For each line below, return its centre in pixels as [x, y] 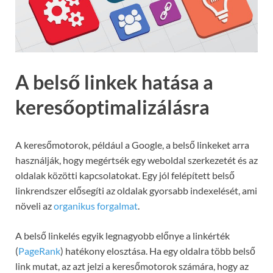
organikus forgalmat [96, 206]
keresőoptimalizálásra [112, 107]
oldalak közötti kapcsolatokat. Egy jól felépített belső [125, 175]
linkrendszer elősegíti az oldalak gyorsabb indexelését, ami [136, 191]
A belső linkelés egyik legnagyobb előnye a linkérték [122, 236]
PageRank [39, 251]
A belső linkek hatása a [114, 82]
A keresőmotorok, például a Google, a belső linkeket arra [132, 145]
